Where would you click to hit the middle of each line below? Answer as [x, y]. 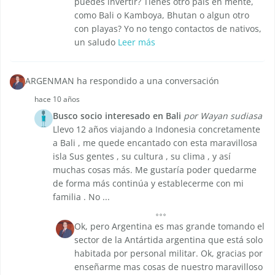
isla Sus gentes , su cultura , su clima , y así [142, 157]
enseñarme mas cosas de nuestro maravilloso [168, 267]
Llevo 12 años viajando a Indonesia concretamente [157, 130]
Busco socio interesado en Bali [117, 116]
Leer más [137, 42]
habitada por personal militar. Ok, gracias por [168, 254]
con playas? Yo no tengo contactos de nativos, [168, 29]
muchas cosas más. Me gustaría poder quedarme [155, 170]
